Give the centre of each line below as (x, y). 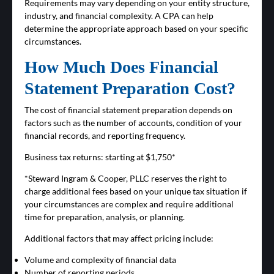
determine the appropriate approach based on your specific (136, 29)
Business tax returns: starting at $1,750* (100, 157)
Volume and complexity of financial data (100, 260)
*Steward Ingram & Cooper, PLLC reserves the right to (126, 179)
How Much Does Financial (121, 67)
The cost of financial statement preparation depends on (128, 110)
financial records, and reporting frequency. (105, 136)
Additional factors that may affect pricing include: (119, 239)
